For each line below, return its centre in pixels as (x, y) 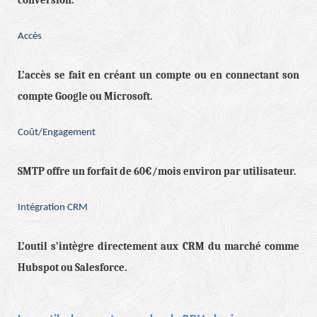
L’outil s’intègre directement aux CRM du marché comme (158, 247)
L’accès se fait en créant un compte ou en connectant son (158, 76)
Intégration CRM (53, 208)
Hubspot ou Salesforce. (72, 268)
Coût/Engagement (57, 133)
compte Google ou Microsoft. (85, 97)
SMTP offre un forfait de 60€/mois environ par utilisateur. (157, 172)
